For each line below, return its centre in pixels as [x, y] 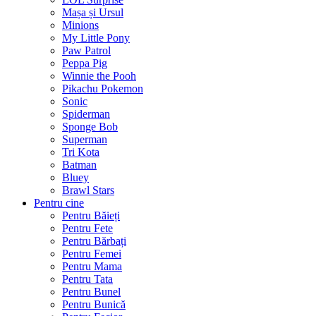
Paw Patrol [86, 51]
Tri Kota [81, 152]
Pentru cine [59, 203]
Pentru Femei [92, 254]
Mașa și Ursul [93, 13]
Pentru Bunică [94, 305]
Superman [85, 140]
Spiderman [86, 114]
